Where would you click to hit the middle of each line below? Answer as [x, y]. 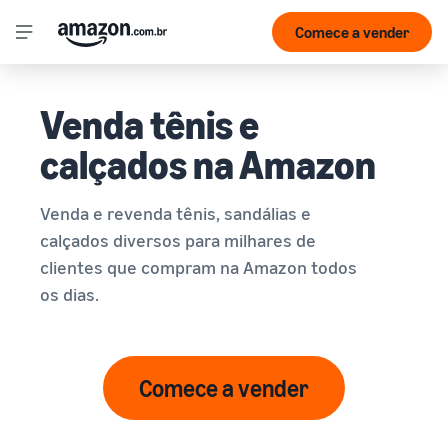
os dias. [69, 294]
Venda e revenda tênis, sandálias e [175, 213]
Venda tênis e [149, 124]
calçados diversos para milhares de [178, 240]
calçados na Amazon [208, 164]
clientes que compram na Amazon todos [198, 267]
